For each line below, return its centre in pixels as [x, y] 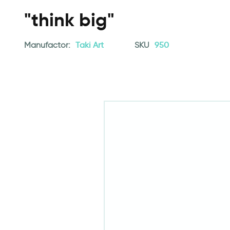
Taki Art [90, 45]
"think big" [69, 20]
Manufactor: [48, 45]
